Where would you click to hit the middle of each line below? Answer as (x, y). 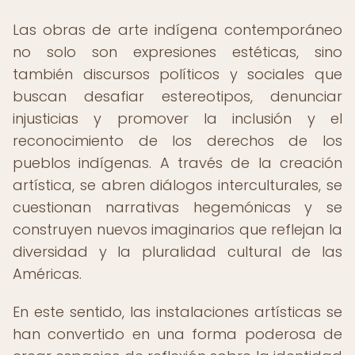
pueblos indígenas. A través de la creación (177, 163)
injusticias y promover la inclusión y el (177, 118)
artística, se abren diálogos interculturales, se (177, 185)
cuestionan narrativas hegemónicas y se (177, 207)
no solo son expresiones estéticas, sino (177, 52)
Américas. (47, 274)
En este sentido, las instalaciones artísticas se (177, 312)
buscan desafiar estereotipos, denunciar (177, 96)
